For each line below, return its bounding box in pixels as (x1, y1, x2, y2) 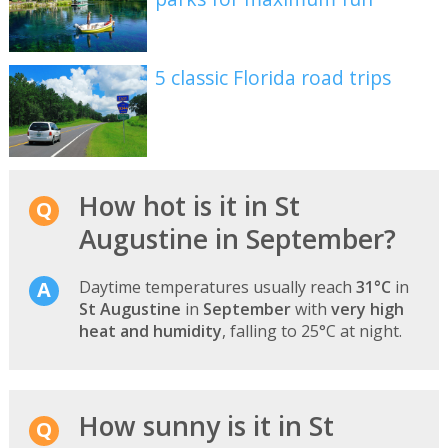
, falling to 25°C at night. (221, 319, 402, 342)
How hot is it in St (78, 187, 300, 224)
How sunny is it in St (78, 407, 334, 444)
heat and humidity (78, 319, 222, 342)
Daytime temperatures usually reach (78, 275, 356, 298)
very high (330, 297, 404, 320)
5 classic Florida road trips (155, 64, 392, 92)
